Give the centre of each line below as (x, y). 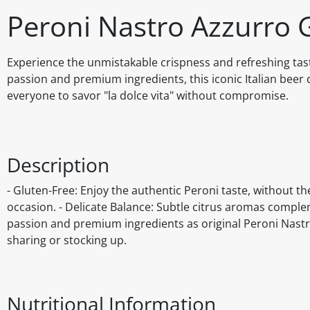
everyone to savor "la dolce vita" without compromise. (148, 96)
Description (58, 165)
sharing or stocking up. (67, 240)
